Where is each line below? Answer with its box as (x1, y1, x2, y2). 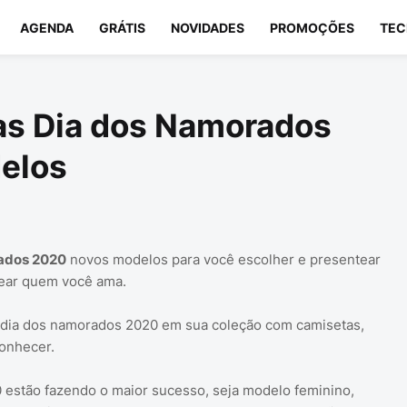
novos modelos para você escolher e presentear (65, 251, 381, 269)
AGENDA (19, 19, 74, 35)
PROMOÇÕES (269, 19, 354, 35)
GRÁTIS (98, 19, 145, 35)
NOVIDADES (170, 19, 244, 35)
